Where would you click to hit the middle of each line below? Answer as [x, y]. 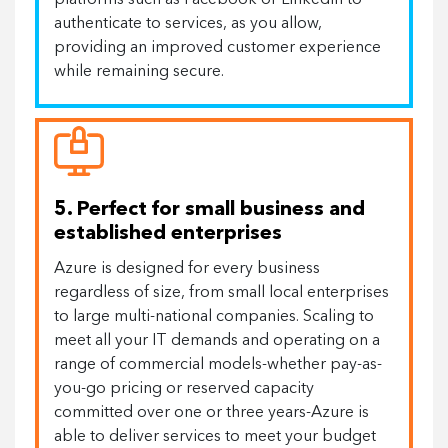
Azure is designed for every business [187, 269]
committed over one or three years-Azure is [211, 413]
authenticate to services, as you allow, [188, 24]
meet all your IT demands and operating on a [217, 341]
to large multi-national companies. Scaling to [214, 317]
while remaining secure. [139, 72]
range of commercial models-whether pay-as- [218, 365]
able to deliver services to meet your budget [215, 437]
